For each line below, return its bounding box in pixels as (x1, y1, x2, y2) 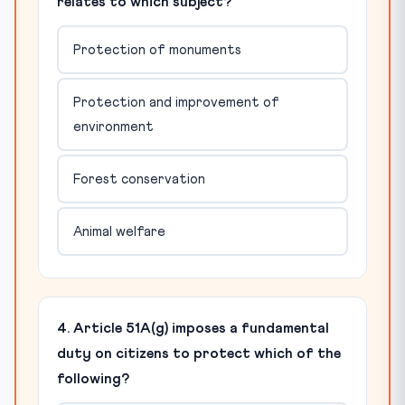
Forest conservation (72, 172, 205, 186)
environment (72, 119, 154, 134)
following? (57, 372, 129, 386)
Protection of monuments (72, 42, 241, 57)
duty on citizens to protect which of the (57, 346, 341, 361)
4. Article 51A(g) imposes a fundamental (57, 321, 329, 335)
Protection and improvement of (72, 95, 279, 109)
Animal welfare (72, 224, 165, 239)
